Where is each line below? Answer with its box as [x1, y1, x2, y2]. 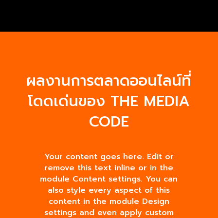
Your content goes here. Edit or [44, 150, 174, 163]
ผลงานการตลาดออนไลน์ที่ [26, 69, 192, 92]
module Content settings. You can [40, 173, 178, 185]
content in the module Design [48, 195, 169, 207]
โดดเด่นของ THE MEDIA [28, 90, 190, 112]
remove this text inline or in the [44, 162, 174, 174]
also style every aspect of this [48, 184, 170, 196]
